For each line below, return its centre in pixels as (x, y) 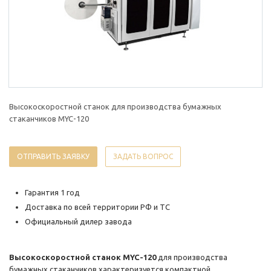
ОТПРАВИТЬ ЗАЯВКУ (53, 157)
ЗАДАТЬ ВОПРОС (143, 157)
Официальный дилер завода (79, 222)
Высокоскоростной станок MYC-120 (83, 257)
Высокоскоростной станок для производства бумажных (115, 107)
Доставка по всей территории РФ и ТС (97, 207)
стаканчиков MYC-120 (49, 119)
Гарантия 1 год (52, 193)
